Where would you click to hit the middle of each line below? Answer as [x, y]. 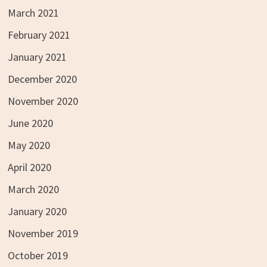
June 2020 [30, 123]
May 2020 [29, 145]
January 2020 [37, 211]
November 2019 [43, 233]
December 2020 [42, 79]
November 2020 [43, 101]
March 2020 [33, 189]
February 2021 [39, 35]
